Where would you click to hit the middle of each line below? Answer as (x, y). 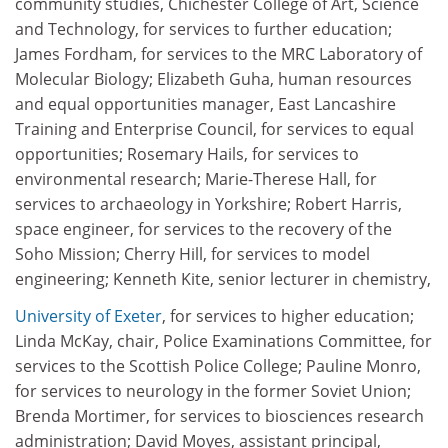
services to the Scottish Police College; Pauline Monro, (218, 366)
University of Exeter (88, 316)
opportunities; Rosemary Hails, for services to (187, 153)
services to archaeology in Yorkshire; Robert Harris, (208, 203)
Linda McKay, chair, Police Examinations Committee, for (223, 341)
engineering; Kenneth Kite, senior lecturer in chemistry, (223, 278)
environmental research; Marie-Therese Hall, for (196, 178)
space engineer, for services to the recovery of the (203, 228)
